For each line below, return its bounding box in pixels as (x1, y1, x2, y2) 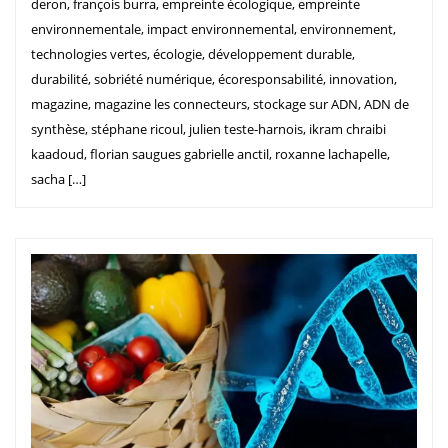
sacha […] (31, 169, 86, 188)
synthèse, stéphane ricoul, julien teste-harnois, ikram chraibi (31, 119, 386, 138)
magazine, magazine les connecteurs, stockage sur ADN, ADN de (31, 94, 409, 113)
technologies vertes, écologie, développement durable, (31, 44, 355, 63)
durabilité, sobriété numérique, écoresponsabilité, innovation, (31, 69, 397, 88)
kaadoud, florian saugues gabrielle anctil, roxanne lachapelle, (31, 144, 390, 163)
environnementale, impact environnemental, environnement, (31, 19, 396, 38)
